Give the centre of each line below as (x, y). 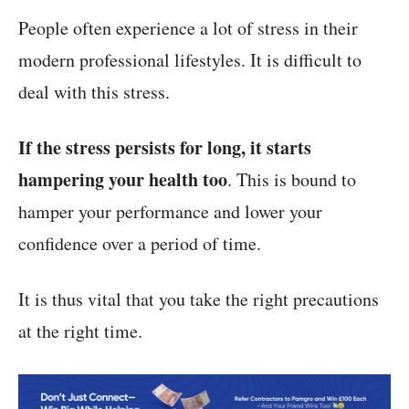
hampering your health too (123, 179)
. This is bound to (292, 179)
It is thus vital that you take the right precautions (199, 299)
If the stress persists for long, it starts (165, 147)
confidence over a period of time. (140, 243)
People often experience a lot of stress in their (188, 27)
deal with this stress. (94, 91)
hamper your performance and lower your (170, 211)
